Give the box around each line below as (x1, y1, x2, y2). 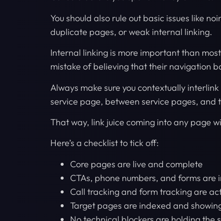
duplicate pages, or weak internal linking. (50, 26, 212, 37)
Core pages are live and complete (70, 158, 203, 170)
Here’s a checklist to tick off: (50, 137, 159, 149)
